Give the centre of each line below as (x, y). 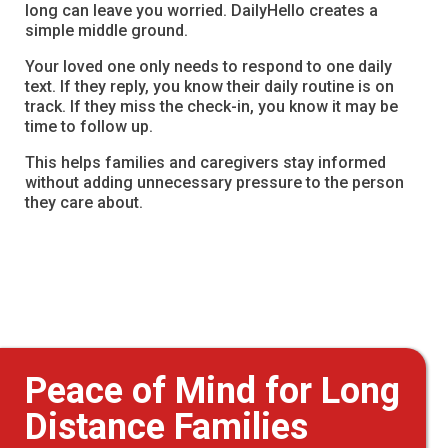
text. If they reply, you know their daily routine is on (209, 86)
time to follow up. (89, 126)
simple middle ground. (106, 30)
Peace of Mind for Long (212, 390)
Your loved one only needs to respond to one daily (208, 66)
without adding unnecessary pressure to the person (214, 182)
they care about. (84, 202)
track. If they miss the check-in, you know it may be (211, 106)
